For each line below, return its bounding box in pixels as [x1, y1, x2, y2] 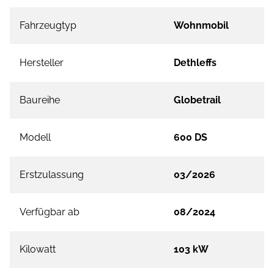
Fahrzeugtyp [20, 20, 76, 32]
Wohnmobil [174, 20, 229, 32]
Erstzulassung [20, 169, 84, 181]
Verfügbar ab [20, 206, 80, 218]
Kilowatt [20, 243, 56, 256]
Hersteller [20, 57, 64, 69]
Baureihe [20, 94, 60, 106]
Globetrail [174, 94, 221, 106]
